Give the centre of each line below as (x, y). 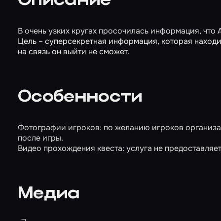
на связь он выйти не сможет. (74, 52)
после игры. (40, 138)
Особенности (80, 97)
